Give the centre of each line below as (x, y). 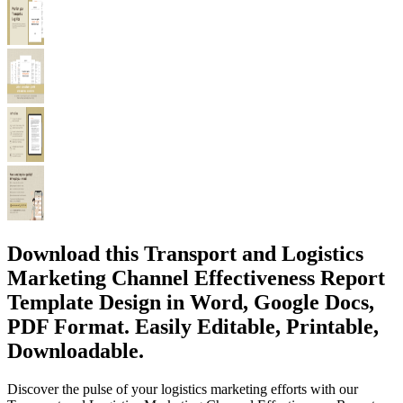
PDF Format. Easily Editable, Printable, (193, 326)
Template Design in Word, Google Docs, (191, 302)
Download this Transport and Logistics (185, 253)
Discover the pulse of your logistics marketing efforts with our (183, 389)
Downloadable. (76, 350)
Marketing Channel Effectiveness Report (196, 278)
